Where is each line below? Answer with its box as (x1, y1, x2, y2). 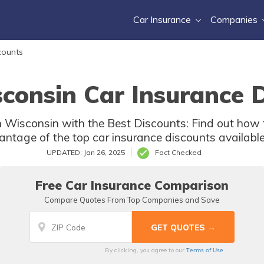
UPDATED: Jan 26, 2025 (47, 148, 125, 157)
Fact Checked (155, 148, 202, 157)
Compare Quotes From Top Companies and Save (44, 195, 220, 204)
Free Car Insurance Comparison (35, 177, 229, 193)
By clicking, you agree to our (104, 246, 186, 254)
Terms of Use (186, 246, 223, 254)
